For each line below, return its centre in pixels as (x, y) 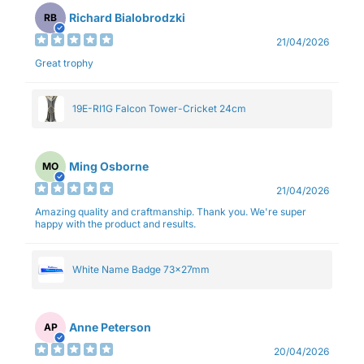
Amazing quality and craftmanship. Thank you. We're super (171, 211)
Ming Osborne (109, 167)
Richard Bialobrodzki (127, 18)
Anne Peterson (110, 327)
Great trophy (64, 63)
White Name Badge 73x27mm (141, 270)
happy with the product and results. (115, 223)
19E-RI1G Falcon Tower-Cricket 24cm (159, 109)
